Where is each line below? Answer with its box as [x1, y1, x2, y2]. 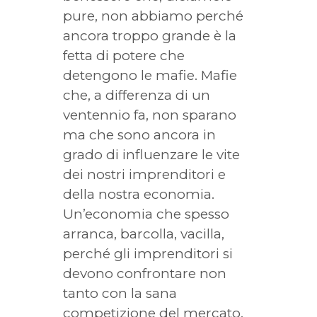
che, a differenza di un [63, 87, 210, 103]
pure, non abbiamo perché [63, 8, 243, 24]
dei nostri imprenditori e [63, 166, 226, 183]
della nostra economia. [63, 186, 214, 202]
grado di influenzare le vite [63, 146, 240, 163]
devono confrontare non [63, 265, 226, 282]
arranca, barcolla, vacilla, [63, 226, 224, 242]
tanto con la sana [63, 285, 177, 301]
